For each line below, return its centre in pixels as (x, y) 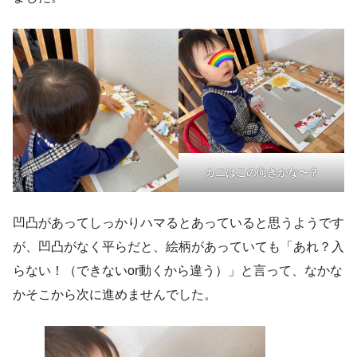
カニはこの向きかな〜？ (261, 172)
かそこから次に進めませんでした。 (115, 294)
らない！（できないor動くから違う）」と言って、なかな (178, 270)
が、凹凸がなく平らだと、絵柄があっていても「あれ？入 (178, 246)
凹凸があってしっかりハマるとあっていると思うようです (178, 222)
